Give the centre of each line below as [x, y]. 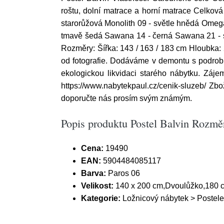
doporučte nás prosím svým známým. [126, 98]
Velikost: [97, 186]
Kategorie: [101, 198]
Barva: [93, 173]
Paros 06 [123, 173]
